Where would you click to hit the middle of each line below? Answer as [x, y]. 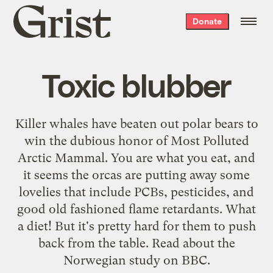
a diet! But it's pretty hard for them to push [136, 226]
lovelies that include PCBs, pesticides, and [136, 192]
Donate [207, 21]
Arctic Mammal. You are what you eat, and [136, 158]
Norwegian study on [122, 260]
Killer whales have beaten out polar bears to [136, 123]
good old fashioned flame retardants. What [136, 209]
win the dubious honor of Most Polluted [136, 140]
